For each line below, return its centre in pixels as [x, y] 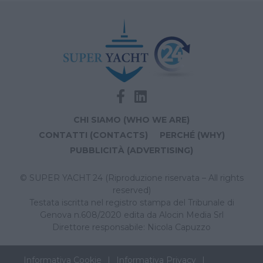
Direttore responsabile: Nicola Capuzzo [131, 227]
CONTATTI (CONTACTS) [93, 135]
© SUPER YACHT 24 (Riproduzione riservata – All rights [131, 178]
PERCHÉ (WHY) [192, 135]
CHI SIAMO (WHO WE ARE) [131, 120]
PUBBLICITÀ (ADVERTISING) [131, 150]
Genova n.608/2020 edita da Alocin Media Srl [131, 215]
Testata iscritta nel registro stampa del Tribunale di [131, 203]
